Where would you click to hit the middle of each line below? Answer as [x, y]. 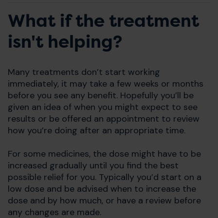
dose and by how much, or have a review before [104, 201]
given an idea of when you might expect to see [103, 107]
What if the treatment [103, 21]
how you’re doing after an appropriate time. [97, 131]
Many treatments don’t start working [84, 72]
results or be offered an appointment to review [104, 119]
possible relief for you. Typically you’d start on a [105, 177]
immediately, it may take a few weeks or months [106, 84]
